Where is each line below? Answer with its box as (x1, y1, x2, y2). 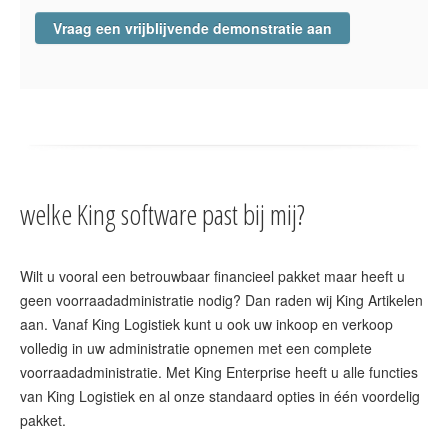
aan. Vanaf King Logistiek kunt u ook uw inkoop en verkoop (20, 313, 393, 334)
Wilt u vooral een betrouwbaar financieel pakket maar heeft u (20, 265, 405, 286)
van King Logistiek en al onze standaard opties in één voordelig (20, 385, 420, 406)
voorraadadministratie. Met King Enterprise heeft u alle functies (20, 361, 418, 382)
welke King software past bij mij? (20, 194, 305, 233)
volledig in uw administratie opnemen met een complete (20, 337, 372, 358)
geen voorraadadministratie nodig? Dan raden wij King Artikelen (20, 289, 423, 310)
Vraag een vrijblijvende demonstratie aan (53, 18, 332, 38)
